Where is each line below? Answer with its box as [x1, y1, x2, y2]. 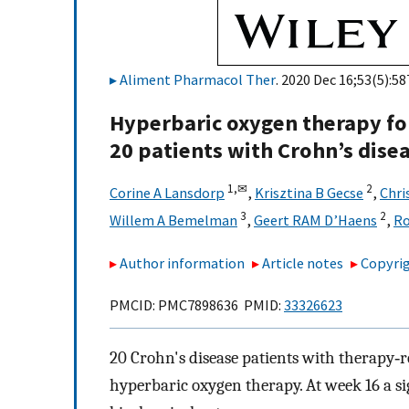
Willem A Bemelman [110, 211, 237, 230]
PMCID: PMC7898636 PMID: [110, 296, 284, 315]
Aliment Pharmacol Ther [120, 70, 276, 89]
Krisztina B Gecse [255, 184, 363, 203]
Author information [120, 253, 245, 272]
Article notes [262, 253, 344, 272]
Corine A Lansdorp [110, 184, 225, 203]
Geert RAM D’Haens [254, 211, 377, 230]
